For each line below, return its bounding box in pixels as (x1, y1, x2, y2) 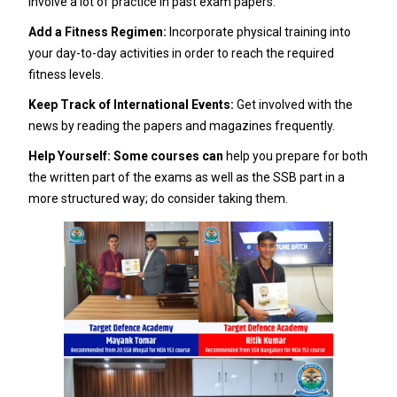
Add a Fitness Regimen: (27, 24, 169, 39)
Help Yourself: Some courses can (27, 148, 223, 163)
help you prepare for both (222, 148, 368, 163)
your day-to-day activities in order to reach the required (27, 45, 334, 60)
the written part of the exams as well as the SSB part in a (27, 169, 345, 184)
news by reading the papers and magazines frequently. (27, 118, 335, 133)
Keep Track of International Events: (27, 97, 237, 112)
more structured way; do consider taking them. (27, 191, 288, 206)
